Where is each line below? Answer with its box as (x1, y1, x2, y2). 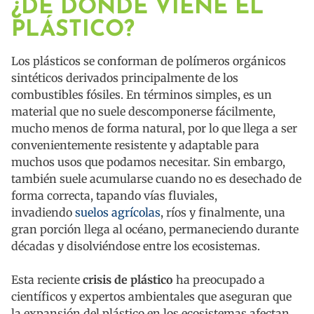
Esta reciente (11, 273, 80, 287)
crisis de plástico (80, 273, 173, 287)
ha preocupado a (173, 273, 265, 287)
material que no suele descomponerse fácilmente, (11, 104, 275, 119)
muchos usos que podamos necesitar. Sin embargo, (11, 155, 285, 170)
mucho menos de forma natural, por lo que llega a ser (11, 121, 297, 136)
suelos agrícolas (75, 205, 161, 220)
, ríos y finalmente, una (161, 205, 285, 220)
